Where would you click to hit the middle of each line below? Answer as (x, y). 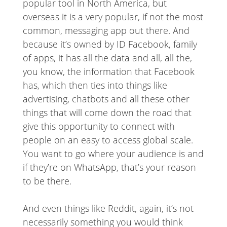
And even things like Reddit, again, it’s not (108, 209)
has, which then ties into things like (95, 85)
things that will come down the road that (107, 113)
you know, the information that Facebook (108, 72)
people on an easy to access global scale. (108, 140)
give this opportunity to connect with (99, 126)
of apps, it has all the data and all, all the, (107, 58)
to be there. (47, 181)
